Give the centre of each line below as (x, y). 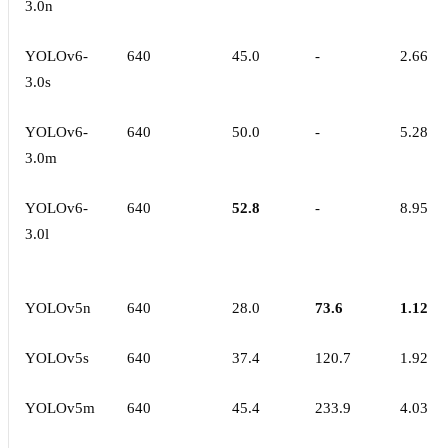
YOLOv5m (60, 408)
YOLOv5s (57, 358)
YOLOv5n (58, 308)
